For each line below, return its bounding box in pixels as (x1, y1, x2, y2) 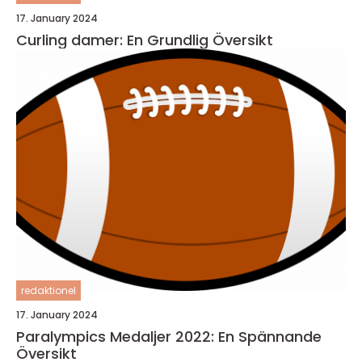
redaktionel (21, 284, 76, 297)
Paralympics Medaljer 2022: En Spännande (16, 326, 322, 347)
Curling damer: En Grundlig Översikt (16, 30, 273, 50)
